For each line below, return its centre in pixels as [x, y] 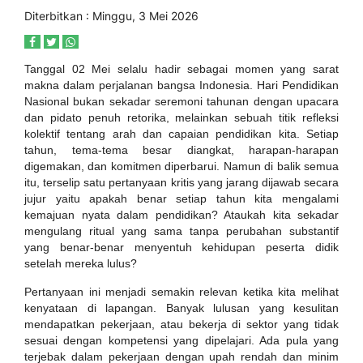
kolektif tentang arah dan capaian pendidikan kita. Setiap [181, 134]
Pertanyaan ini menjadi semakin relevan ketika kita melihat [181, 292]
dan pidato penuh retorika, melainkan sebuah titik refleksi [181, 117]
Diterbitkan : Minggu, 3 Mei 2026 [111, 16]
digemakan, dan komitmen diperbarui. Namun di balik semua [181, 166]
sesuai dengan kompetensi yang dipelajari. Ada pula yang [181, 340]
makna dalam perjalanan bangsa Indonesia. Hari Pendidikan [181, 85]
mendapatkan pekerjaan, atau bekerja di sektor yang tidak [181, 324]
